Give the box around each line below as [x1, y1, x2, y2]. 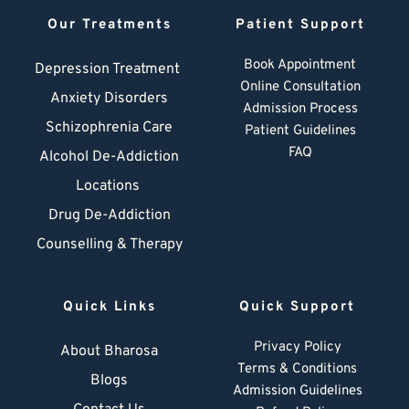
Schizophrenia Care [46, 119, 173, 138]
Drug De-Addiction [47, 206, 171, 225]
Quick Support [239, 299, 356, 317]
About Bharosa [60, 342, 158, 362]
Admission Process [242, 100, 358, 119]
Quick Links [62, 299, 156, 317]
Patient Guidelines [244, 122, 356, 141]
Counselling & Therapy [36, 236, 183, 255]
